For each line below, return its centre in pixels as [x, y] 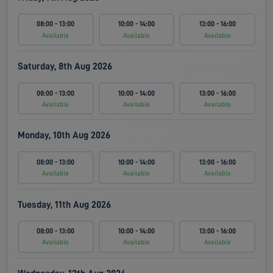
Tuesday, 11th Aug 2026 [64, 204]
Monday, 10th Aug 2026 [64, 136]
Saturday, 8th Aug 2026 [65, 67]
